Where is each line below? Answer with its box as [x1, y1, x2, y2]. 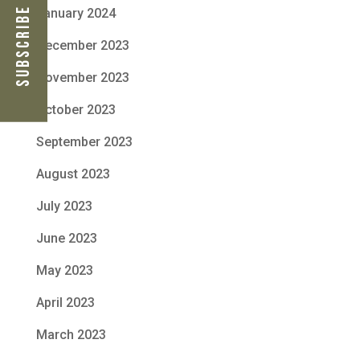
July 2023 [35, 198, 92, 215]
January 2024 [35, 6, 116, 22]
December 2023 [35, 38, 129, 54]
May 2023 [35, 263, 93, 279]
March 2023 [35, 327, 106, 343]
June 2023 [35, 231, 97, 247]
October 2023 [35, 102, 116, 118]
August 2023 [35, 166, 110, 182]
